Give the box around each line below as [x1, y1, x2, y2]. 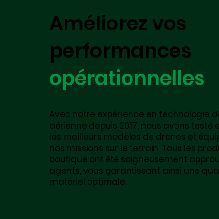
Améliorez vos [49, 10, 187, 38]
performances [49, 37, 192, 65]
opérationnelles [49, 65, 205, 92]
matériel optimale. [49, 176, 127, 188]
